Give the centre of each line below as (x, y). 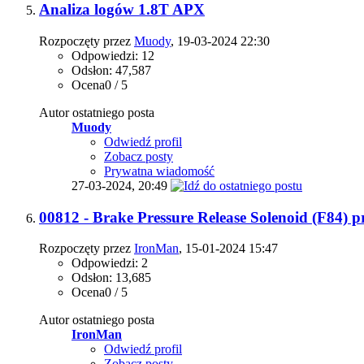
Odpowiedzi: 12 (113, 55)
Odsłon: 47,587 (111, 70)
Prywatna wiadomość (159, 171)
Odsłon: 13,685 (111, 278)
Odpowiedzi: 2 (110, 263)
